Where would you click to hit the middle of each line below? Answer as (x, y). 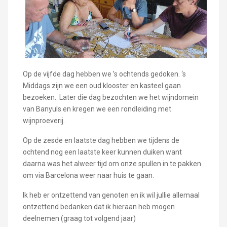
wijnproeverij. (44, 121)
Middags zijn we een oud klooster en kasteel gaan (102, 86)
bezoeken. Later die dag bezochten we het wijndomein (110, 97)
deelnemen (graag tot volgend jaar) (79, 218)
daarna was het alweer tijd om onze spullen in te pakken (112, 164)
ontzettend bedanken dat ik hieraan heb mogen (99, 207)
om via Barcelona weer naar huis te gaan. (88, 175)
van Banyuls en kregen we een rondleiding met (97, 109)
